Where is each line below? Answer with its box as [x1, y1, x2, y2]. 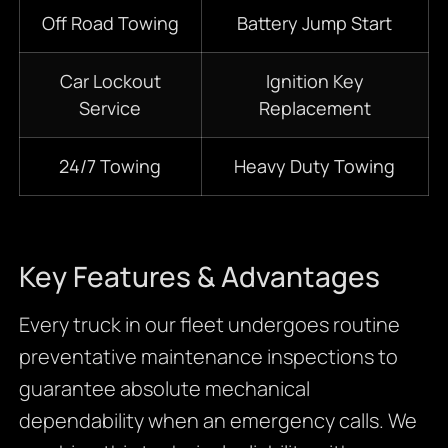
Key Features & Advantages [18, 257, 380, 296]
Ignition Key [265, 69, 364, 94]
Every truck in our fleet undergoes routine [18, 311, 400, 339]
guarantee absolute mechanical [18, 375, 310, 403]
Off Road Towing [41, 11, 179, 36]
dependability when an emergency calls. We [18, 407, 417, 435]
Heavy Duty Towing [234, 154, 396, 179]
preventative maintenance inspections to [18, 343, 398, 371]
